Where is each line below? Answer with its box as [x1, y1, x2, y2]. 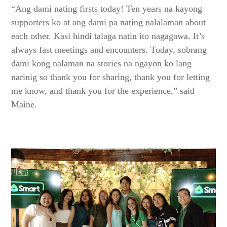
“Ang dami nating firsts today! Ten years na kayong [11, 4, 203, 14]
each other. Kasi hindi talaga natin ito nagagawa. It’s [11, 31, 205, 42]
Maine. [11, 99, 37, 110]
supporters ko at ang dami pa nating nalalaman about [11, 17, 206, 28]
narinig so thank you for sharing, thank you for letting [11, 72, 210, 83]
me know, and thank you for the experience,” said [11, 86, 195, 96]
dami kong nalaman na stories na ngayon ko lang [11, 58, 192, 69]
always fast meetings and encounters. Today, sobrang [11, 45, 207, 55]
